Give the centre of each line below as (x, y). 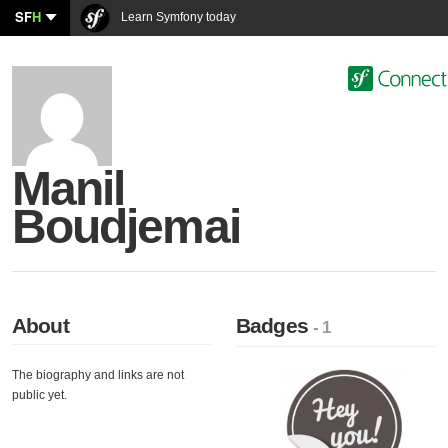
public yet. (39, 395)
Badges (275, 325)
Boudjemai (126, 226)
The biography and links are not (98, 375)
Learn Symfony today (177, 17)
